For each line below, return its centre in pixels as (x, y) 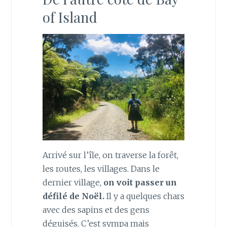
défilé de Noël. (73, 196)
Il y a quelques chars (144, 196)
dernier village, (73, 182)
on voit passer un (140, 182)
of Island (70, 17)
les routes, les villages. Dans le (101, 168)
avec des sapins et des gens (96, 210)
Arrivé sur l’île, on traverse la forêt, (110, 155)
